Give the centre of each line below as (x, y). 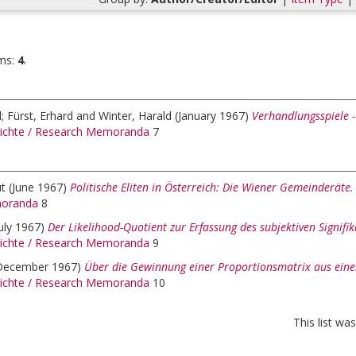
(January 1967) (213, 116)
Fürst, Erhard (40, 116)
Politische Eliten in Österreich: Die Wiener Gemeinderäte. (212, 187)
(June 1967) (39, 187)
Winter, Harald (135, 116)
